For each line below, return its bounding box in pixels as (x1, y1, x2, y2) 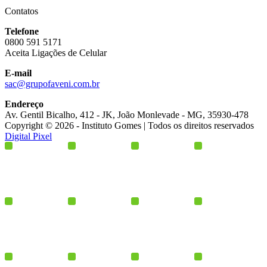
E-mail (5, 67, 32, 78)
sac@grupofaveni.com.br (5, 78, 100, 89)
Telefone (5, 26, 39, 36)
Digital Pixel (5, 131, 52, 141)
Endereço (5, 98, 44, 109)
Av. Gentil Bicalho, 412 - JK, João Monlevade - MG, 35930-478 (5, 109, 249, 120)
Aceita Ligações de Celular (5, 47, 107, 58)
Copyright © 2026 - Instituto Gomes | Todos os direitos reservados (5, 120, 254, 131)
